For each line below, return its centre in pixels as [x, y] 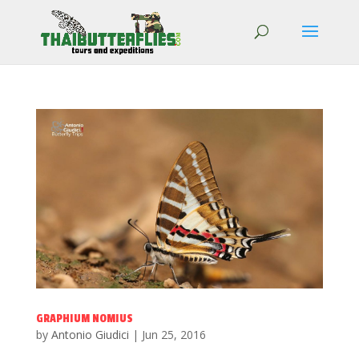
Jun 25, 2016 [173, 335]
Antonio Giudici [90, 335]
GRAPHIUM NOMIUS [84, 319]
